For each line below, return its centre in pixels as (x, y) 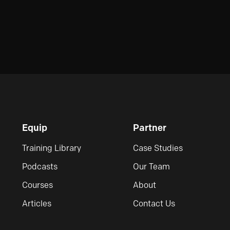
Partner (150, 128)
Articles (37, 203)
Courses (37, 185)
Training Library (52, 148)
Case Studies (158, 148)
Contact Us (154, 203)
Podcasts (40, 166)
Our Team (151, 166)
